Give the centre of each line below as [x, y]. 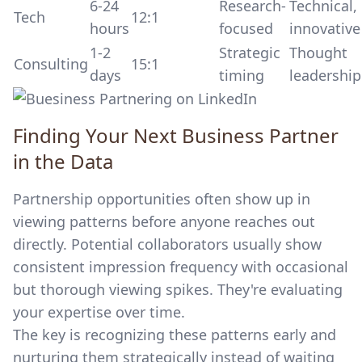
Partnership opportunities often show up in [162, 199]
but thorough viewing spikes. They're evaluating [178, 289]
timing [242, 75]
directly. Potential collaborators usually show [167, 244]
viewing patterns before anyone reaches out [164, 221]
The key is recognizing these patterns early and [175, 335]
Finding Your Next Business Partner [176, 135]
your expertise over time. [99, 312]
